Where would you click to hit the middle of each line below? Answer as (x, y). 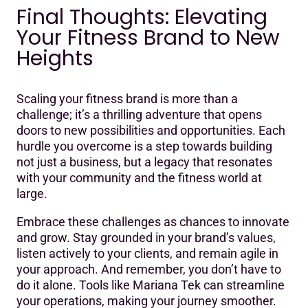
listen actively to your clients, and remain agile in (147, 253)
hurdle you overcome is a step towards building (144, 146)
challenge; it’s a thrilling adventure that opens (139, 114)
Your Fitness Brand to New (148, 37)
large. (32, 193)
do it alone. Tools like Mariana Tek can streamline (151, 285)
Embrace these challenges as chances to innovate (153, 221)
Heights (55, 58)
